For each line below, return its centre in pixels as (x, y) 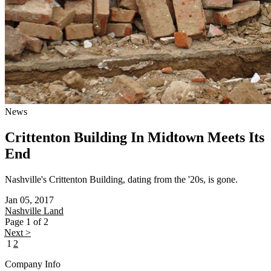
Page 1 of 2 (27, 222)
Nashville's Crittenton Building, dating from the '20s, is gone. (121, 179)
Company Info (33, 264)
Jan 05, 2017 (29, 200)
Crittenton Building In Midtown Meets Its (135, 138)
